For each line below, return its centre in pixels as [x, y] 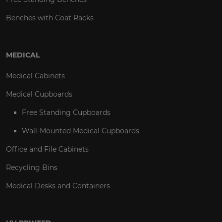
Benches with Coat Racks [50, 18]
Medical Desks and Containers [58, 186]
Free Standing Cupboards [66, 113]
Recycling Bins [32, 168]
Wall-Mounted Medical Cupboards [81, 131]
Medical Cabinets [35, 76]
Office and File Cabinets [47, 149]
